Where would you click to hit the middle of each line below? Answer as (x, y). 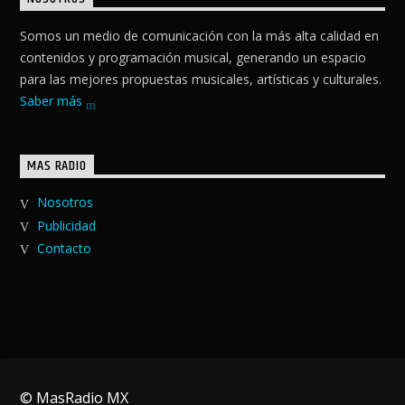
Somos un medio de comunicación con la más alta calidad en (200, 36)
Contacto (64, 248)
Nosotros (65, 202)
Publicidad (66, 225)
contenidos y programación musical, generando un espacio (193, 58)
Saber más (53, 101)
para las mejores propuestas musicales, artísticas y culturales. (201, 80)
